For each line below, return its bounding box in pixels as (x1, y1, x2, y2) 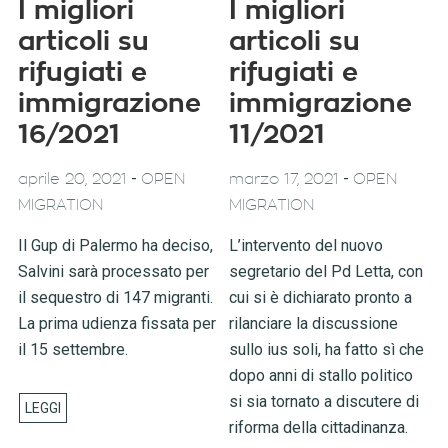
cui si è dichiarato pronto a (229, 287, 413, 307)
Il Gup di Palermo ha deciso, (17, 235, 213, 255)
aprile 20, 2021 (17, 171, 127, 187)
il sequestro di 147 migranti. (17, 287, 213, 307)
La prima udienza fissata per (17, 313, 216, 333)
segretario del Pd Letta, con (229, 261, 424, 281)
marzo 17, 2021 (229, 171, 340, 187)
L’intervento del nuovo (229, 235, 384, 255)
